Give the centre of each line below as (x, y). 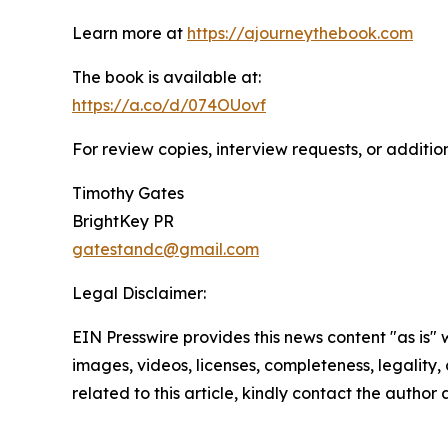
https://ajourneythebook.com (300, 32)
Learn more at (129, 32)
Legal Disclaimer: (139, 292)
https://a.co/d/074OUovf (169, 104)
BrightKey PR (123, 220)
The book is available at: (166, 76)
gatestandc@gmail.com (165, 248)
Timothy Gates (128, 192)
